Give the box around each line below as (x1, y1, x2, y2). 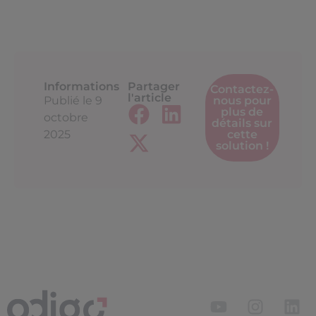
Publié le (44, 94, 92, 108)
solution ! (215, 139, 269, 153)
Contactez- (210, 83, 274, 97)
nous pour (212, 94, 272, 108)
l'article (128, 91, 172, 105)
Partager (128, 80, 181, 94)
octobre (44, 111, 88, 125)
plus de (221, 105, 264, 119)
